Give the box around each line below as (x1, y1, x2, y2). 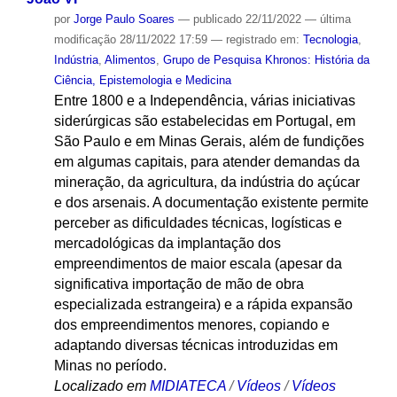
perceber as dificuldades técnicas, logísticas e (53, 215, 342, 231)
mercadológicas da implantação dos (53, 236, 281, 252)
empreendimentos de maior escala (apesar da (53, 256, 342, 272)
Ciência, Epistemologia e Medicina (53, 74, 231, 88)
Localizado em (53, 378, 146, 394)
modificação (53, 33, 116, 47)
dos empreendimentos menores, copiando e (53, 317, 330, 333)
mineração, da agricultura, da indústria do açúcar (53, 175, 360, 191)
